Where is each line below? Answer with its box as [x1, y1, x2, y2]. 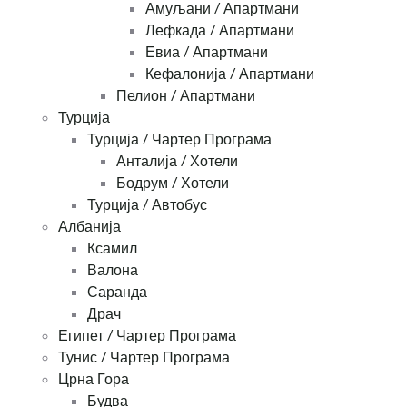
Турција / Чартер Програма [87, 130, 272, 149]
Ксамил [87, 239, 137, 258]
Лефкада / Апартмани [145, 21, 294, 40]
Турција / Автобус [87, 195, 207, 214]
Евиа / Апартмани [145, 43, 268, 62]
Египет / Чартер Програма [58, 326, 236, 345]
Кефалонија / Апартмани [145, 65, 314, 84]
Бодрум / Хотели [116, 174, 229, 193]
